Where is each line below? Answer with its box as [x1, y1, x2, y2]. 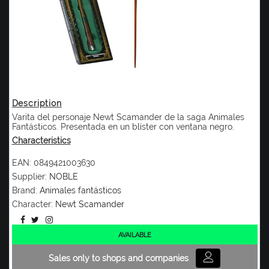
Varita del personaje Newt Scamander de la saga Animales [11, 112, 244, 122]
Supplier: [11, 171, 47, 181]
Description [11, 98, 62, 108]
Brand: [11, 185, 37, 195]
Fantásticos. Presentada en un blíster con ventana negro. [11, 121, 234, 131]
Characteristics [11, 135, 71, 145]
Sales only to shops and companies [49, 253, 189, 263]
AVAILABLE [118, 230, 151, 239]
